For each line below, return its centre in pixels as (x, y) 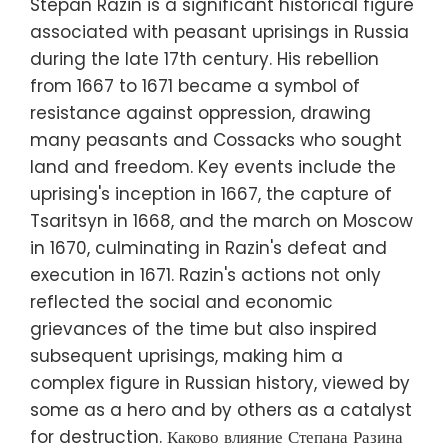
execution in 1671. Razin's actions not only (205, 274)
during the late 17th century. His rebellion (204, 58)
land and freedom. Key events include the (213, 166)
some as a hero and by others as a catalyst (221, 409)
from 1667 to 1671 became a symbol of (195, 85)
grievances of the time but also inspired (203, 328)
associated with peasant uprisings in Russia (219, 31)
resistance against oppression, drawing (200, 112)
